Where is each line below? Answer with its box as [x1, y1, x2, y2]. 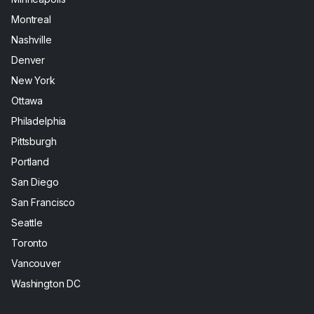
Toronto [11, 237, 48, 250]
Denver [11, 54, 46, 67]
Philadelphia [11, 115, 67, 128]
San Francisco [11, 196, 76, 209]
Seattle [11, 217, 43, 229]
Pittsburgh [11, 135, 57, 148]
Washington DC [11, 278, 81, 290]
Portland [11, 156, 49, 168]
